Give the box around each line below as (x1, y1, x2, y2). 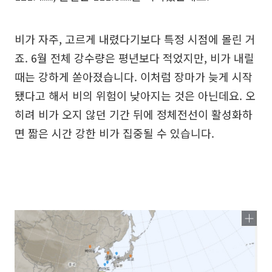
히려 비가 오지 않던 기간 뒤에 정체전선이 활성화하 (15, 106, 253, 123)
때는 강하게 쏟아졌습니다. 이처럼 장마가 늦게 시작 (15, 69, 253, 85)
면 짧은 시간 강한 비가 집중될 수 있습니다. (15, 125, 214, 141)
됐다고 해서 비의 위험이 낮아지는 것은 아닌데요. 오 (15, 87, 256, 104)
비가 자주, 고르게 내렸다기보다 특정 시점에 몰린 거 (15, 31, 256, 47)
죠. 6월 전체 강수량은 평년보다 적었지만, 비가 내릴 (15, 50, 254, 66)
